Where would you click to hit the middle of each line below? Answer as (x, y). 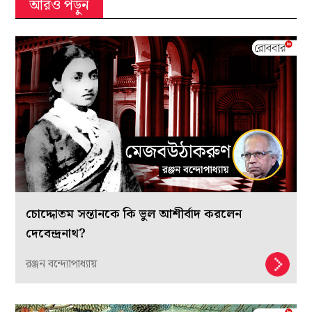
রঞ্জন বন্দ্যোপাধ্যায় (62, 265)
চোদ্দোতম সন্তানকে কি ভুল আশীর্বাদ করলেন (134, 214)
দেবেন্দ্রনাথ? (56, 234)
